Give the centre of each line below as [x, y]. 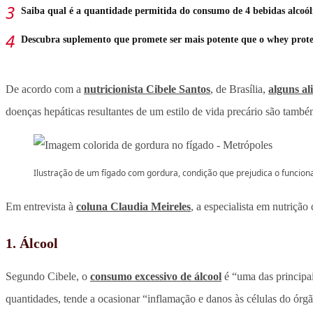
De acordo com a [45, 89]
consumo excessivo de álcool [156, 277]
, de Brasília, [239, 89]
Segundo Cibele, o [48, 277]
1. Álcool [32, 243]
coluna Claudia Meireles [133, 207]
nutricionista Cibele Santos [147, 89]
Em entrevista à [41, 207]
